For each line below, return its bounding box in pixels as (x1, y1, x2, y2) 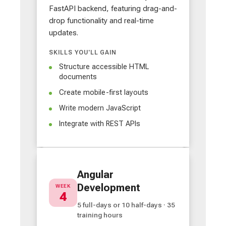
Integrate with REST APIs (59, 120, 140, 129)
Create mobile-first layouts (59, 88, 148, 97)
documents (59, 72, 97, 81)
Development (77, 182, 140, 194)
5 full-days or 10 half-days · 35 (77, 201, 175, 209)
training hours (77, 211, 123, 219)
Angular (77, 168, 114, 181)
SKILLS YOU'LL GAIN (49, 48, 117, 56)
